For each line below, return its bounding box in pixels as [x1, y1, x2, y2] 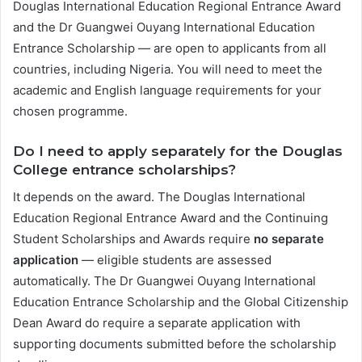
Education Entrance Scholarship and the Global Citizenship [13, 293, 348, 309]
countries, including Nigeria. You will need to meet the [13, 61, 322, 78]
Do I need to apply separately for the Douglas [13, 143, 343, 160]
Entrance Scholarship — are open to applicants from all [13, 40, 326, 57]
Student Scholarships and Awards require [13, 230, 254, 246]
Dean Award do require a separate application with [13, 314, 301, 330]
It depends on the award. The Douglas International [13, 188, 305, 204]
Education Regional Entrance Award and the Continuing [13, 209, 328, 225]
